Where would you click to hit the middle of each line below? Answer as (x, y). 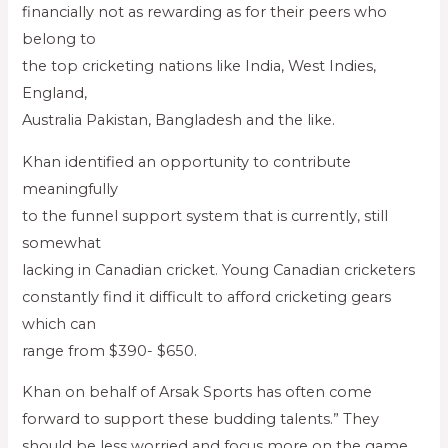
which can (59, 323)
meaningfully (70, 188)
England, (55, 93)
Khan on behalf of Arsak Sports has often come (197, 392)
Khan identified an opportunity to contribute (187, 161)
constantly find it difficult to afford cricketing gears (207, 296)
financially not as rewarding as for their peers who (205, 12)
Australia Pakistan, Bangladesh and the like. (179, 120)
